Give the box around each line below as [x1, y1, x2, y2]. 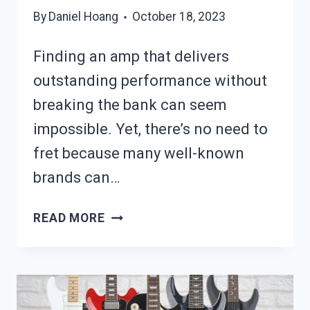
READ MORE [33, 211, 105, 226]
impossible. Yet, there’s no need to [33, 120, 268, 138]
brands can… [33, 169, 120, 187]
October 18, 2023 [132, 10, 226, 24]
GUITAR [104, 257, 152, 272]
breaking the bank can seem [33, 96, 227, 114]
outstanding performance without [33, 72, 267, 90]
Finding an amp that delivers [33, 48, 229, 66]
